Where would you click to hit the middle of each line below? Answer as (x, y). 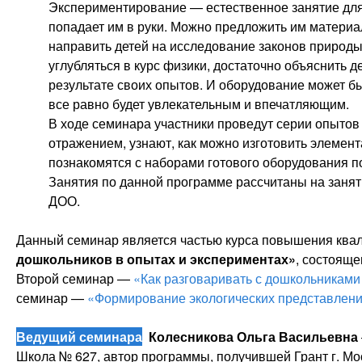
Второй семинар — (75, 278)
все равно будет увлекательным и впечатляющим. (199, 104)
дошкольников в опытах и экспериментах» (156, 259)
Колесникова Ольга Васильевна (253, 337)
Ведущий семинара (79, 337)
